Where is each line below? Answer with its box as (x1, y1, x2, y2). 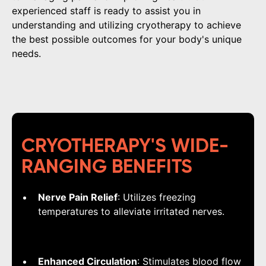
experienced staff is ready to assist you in (12, 5, 201, 17)
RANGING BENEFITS (21, 158, 192, 178)
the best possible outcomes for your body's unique (12, 33, 242, 46)
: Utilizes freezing (118, 191, 196, 204)
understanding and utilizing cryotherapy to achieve (12, 19, 241, 31)
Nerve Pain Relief (38, 191, 118, 204)
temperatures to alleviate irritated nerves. (38, 205, 224, 218)
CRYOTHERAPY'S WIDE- (21, 137, 229, 157)
